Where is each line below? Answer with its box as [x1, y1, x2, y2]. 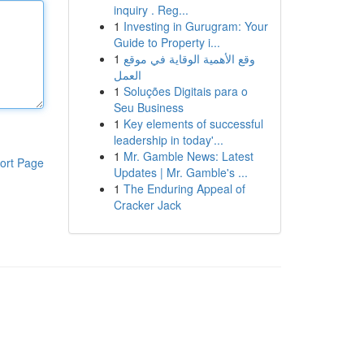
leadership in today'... [113, 132, 223, 148]
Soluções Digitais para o [123, 83, 248, 99]
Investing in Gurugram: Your [123, 18, 268, 34]
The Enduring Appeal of [123, 180, 245, 197]
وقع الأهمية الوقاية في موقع [123, 50, 255, 67]
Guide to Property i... [113, 34, 220, 50]
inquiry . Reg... [113, 2, 188, 18]
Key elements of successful [123, 115, 263, 132]
